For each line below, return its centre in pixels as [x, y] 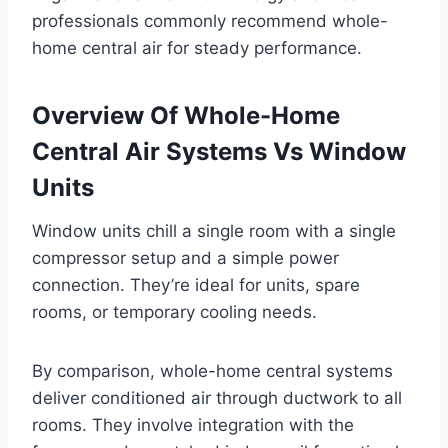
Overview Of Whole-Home [186, 115]
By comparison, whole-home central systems [212, 370]
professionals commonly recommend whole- [210, 20]
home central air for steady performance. [197, 47]
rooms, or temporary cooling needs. [174, 311]
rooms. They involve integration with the [193, 424]
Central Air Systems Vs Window [219, 151]
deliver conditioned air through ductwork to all [217, 397]
